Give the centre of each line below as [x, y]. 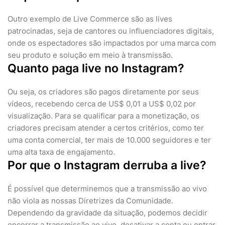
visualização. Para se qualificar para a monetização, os [103, 116]
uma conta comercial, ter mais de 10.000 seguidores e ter [109, 140]
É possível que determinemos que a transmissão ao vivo [107, 189]
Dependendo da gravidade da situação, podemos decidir [107, 213]
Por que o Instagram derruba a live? [107, 165]
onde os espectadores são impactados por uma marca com [112, 43]
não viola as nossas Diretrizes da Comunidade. [90, 201]
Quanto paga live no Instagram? [96, 69]
